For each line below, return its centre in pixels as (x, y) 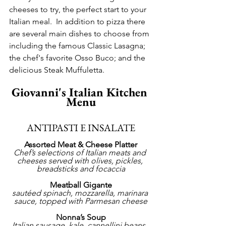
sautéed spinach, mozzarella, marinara (81, 193)
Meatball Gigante (81, 185)
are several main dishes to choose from (80, 34)
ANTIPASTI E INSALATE (81, 128)
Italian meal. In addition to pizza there (78, 22)
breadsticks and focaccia (81, 169)
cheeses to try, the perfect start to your (79, 10)
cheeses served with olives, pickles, (81, 161)
